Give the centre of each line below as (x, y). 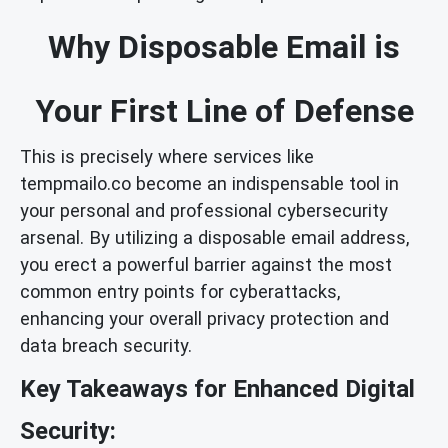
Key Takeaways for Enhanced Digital (217, 389)
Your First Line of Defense (224, 110)
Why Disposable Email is (224, 46)
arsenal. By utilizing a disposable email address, (215, 237)
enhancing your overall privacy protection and (204, 318)
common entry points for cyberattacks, (180, 291)
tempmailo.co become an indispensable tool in (209, 183)
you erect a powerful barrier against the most (206, 264)
